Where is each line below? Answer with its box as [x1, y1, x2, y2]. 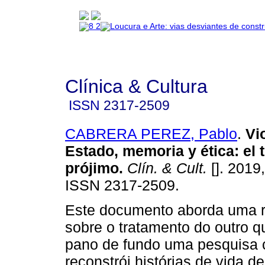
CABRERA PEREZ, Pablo [65, 125, 237, 142]
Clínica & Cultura [65, 76, 208, 97]
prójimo [65, 159, 119, 176]
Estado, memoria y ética [65, 142, 234, 159]
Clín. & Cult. [123, 159, 207, 176]
